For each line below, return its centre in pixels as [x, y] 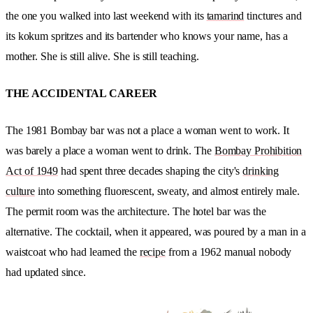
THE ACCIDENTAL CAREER [82, 94]
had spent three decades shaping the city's [150, 171]
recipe [152, 252]
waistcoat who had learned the [73, 252]
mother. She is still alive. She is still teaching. [102, 57]
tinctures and [273, 16]
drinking [261, 171]
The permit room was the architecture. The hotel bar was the [136, 212]
